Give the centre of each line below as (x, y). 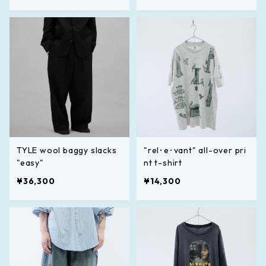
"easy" (30, 162)
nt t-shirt (163, 162)
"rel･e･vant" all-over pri (195, 150)
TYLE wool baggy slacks (67, 150)
